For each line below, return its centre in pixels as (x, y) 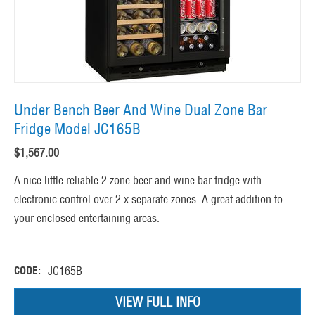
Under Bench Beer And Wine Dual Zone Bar (141, 110)
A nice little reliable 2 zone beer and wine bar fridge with (138, 180)
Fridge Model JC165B (77, 129)
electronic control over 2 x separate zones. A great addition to (148, 199)
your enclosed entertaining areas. (87, 218)
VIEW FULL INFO (157, 302)
